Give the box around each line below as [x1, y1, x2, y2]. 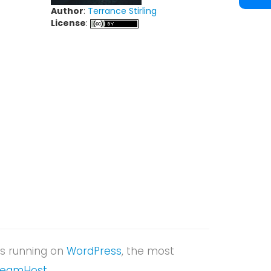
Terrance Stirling [87, 5, 157, 17]
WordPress [67, 244, 122, 258]
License [50, 17, 86, 29]
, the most [122, 244, 174, 258]
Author [50, 5, 83, 17]
